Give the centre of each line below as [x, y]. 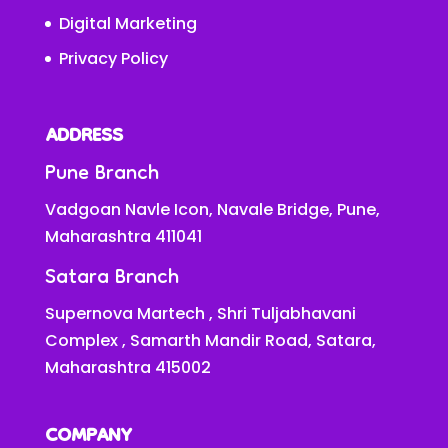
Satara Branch [111, 278]
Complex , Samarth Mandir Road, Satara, [210, 340]
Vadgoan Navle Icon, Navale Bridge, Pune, [212, 209]
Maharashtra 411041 [123, 236]
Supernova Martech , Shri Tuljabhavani [200, 313]
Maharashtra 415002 [127, 367]
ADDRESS [83, 136]
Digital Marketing [127, 24]
